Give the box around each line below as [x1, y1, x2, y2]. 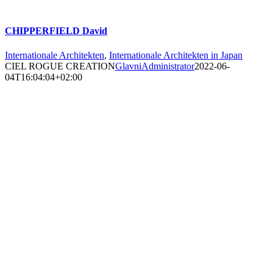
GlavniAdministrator [115, 60, 194, 71]
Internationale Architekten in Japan [109, 49, 243, 60]
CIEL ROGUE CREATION [5, 60, 115, 71]
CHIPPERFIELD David [5, 26, 107, 37]
